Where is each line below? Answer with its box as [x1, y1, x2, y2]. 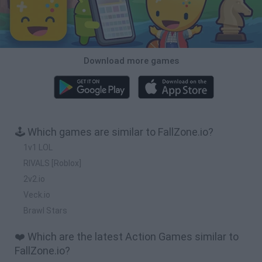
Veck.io [23, 189, 50, 199]
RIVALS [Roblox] [23, 158, 81, 168]
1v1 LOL [23, 142, 53, 152]
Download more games [83, 55, 179, 66]
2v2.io [23, 174, 45, 184]
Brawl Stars [23, 205, 67, 215]
